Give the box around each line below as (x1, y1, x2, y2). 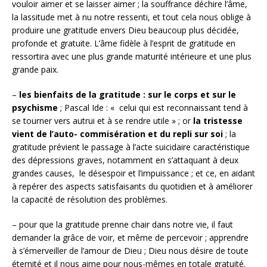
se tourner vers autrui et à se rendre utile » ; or (12, 114, 191, 126)
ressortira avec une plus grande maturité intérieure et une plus (12, 50, 252, 62)
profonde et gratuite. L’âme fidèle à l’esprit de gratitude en (12, 37, 235, 49)
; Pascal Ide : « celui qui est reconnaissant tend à (60, 101, 248, 113)
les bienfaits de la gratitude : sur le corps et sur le (17, 88, 236, 100)
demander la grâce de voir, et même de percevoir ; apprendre (12, 231, 249, 243)
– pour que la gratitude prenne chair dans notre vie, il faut (12, 218, 233, 230)
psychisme (12, 101, 60, 113)
